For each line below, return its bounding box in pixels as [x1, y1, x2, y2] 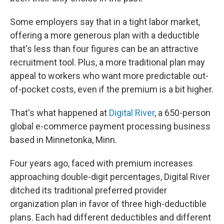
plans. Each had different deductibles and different [10, 212, 211, 223]
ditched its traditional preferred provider [10, 185, 167, 196]
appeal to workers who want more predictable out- [10, 70, 208, 81]
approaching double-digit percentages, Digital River [10, 171, 210, 182]
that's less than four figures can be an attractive [10, 43, 198, 54]
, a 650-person [154, 107, 210, 118]
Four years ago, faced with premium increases [10, 158, 193, 169]
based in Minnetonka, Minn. [10, 134, 117, 145]
